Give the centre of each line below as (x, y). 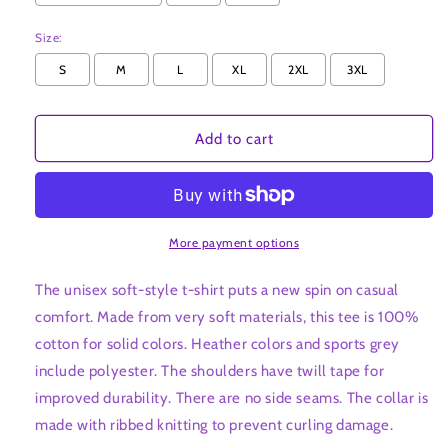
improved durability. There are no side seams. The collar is (232, 398)
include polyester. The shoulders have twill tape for (210, 371)
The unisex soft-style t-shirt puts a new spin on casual (217, 290)
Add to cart (234, 138)
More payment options (234, 243)
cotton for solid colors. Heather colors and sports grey (218, 344)
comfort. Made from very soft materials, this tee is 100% (227, 317)
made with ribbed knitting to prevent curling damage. (214, 425)
